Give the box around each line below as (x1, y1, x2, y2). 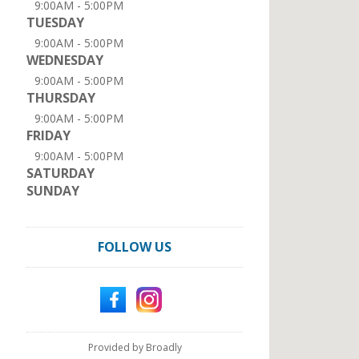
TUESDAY (26, 14, 84, 31)
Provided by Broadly (87, 341, 182, 354)
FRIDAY (26, 127, 71, 144)
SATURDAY (26, 164, 95, 182)
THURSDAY (26, 89, 95, 107)
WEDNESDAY (26, 51, 103, 69)
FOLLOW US (98, 238, 171, 256)
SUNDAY (26, 182, 79, 200)
